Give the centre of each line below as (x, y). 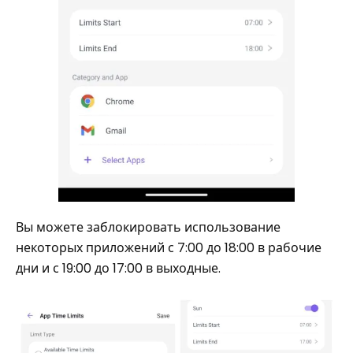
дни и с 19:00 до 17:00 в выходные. (118, 268)
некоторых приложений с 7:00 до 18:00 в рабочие (169, 247)
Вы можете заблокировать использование (148, 227)
